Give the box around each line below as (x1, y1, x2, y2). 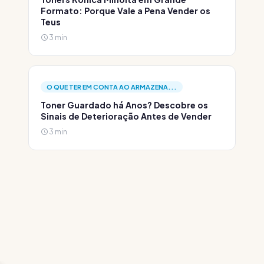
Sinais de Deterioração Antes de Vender (41, 111, 212, 121)
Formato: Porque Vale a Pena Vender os (41, 5, 210, 16)
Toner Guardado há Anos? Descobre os (41, 100, 208, 110)
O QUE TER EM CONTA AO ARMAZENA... (47, 83, 177, 91)
